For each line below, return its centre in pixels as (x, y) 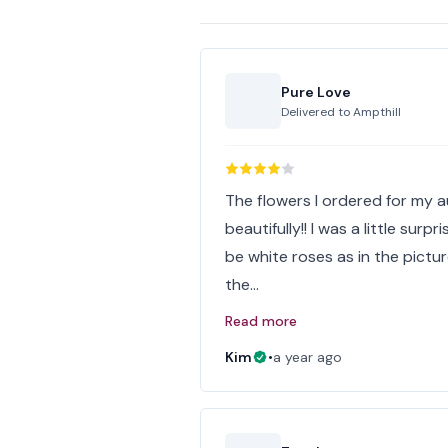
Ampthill (377, 112)
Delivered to (317, 112)
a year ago (308, 357)
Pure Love (316, 92)
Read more (261, 321)
